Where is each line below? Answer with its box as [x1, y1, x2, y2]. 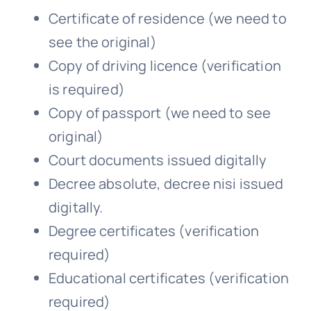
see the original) [48, 32, 157, 51]
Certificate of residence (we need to [48, 8, 287, 28]
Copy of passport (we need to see [48, 103, 271, 122]
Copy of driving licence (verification [48, 56, 281, 75]
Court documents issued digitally [48, 150, 267, 169]
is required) [48, 79, 125, 99]
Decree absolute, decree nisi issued [48, 174, 284, 193]
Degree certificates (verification [48, 221, 260, 240]
